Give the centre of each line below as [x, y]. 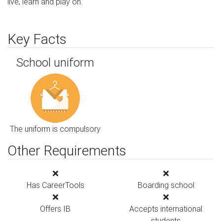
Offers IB [55, 209]
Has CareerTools [55, 185]
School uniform [55, 62]
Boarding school [166, 185]
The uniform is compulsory [55, 129]
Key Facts [37, 39]
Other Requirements [67, 150]
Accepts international [166, 209]
